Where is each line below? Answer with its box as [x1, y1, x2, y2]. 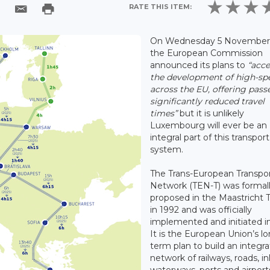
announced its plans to [150, 60, 248, 71]
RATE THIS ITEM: [129, 2, 192, 11]
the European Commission [150, 48, 263, 59]
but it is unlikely [180, 108, 244, 119]
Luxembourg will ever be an [150, 120, 267, 131]
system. [150, 144, 183, 155]
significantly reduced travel [150, 96, 265, 107]
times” [150, 108, 180, 119]
